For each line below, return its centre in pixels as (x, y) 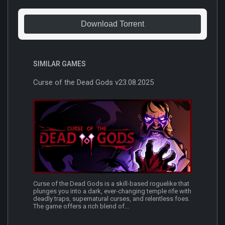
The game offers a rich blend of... (81, 206)
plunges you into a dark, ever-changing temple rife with (112, 191)
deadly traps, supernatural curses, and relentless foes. (111, 199)
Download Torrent (113, 24)
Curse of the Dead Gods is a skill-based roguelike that (111, 184)
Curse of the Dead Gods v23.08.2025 (93, 82)
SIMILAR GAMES (60, 64)
